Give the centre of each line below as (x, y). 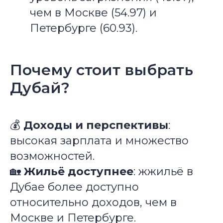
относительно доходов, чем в (93, 202)
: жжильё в (163, 171)
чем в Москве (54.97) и (93, 13)
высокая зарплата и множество (99, 141)
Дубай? (40, 88)
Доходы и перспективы (96, 125)
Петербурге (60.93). (84, 28)
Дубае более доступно (74, 187)
